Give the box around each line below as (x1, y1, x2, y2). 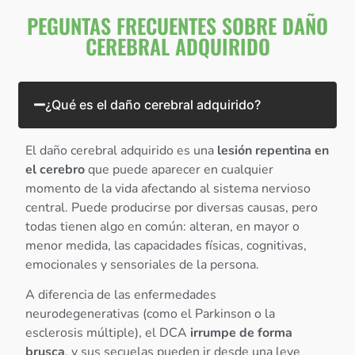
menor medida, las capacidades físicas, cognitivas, (25, 236, 307, 254)
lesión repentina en (217, 141, 330, 159)
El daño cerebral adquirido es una (25, 141, 218, 159)
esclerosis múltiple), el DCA (25, 323, 191, 342)
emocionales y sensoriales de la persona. (25, 255, 260, 273)
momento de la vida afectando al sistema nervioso (25, 179, 311, 197)
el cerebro (25, 160, 86, 178)
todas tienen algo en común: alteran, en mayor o (25, 217, 300, 235)
